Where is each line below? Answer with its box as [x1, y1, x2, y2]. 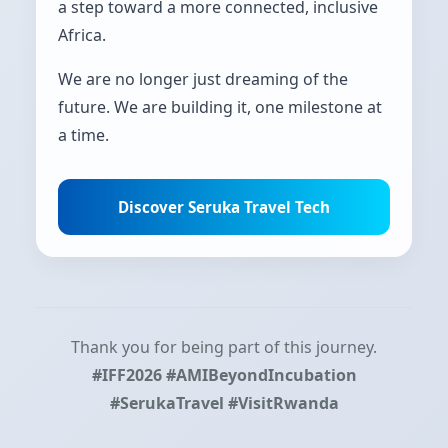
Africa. [58, 23, 106, 46]
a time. [58, 123, 109, 146]
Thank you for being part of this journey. [71, 335, 377, 358]
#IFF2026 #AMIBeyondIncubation [91, 363, 357, 386]
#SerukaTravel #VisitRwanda [109, 391, 339, 414]
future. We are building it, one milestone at [58, 95, 382, 118]
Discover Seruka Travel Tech [118, 196, 330, 217]
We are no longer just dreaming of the [58, 67, 348, 90]
